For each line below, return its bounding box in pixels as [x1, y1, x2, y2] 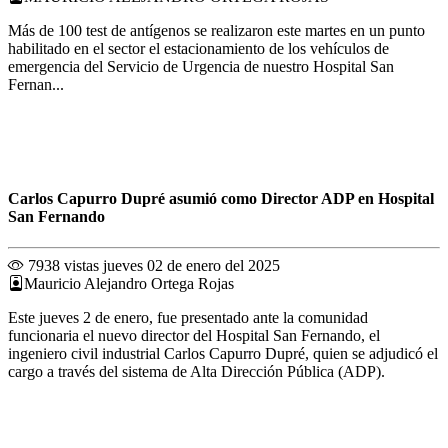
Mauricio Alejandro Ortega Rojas [24, 274, 234, 292]
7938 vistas [24, 256, 99, 274]
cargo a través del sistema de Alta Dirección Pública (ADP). [8, 362, 385, 380]
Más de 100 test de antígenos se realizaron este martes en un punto [8, 22, 425, 40]
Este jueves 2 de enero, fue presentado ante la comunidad [8, 308, 368, 326]
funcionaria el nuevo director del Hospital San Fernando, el [8, 326, 380, 344]
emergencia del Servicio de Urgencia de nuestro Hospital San [8, 58, 394, 76]
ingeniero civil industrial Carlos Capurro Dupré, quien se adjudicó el [8, 344, 438, 362]
